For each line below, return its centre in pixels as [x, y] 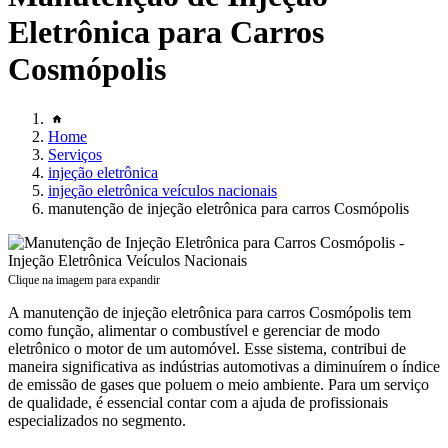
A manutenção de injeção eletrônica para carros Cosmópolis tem [209, 312]
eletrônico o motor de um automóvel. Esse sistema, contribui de [207, 348]
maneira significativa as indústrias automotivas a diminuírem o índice [224, 366]
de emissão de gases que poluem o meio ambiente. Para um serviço [218, 384]
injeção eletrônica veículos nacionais [162, 190]
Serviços [75, 154]
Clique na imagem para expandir [84, 279]
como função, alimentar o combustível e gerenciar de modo [194, 330]
